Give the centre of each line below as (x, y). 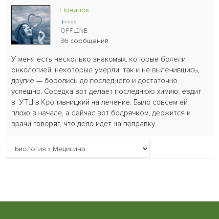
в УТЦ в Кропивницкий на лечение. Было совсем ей (100, 103)
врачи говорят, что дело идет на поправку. (84, 124)
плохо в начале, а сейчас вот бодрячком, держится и (101, 113)
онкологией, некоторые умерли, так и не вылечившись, (106, 70)
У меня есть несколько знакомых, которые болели (99, 60)
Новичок (75, 10)
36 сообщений (85, 41)
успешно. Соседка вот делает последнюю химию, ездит (107, 92)
